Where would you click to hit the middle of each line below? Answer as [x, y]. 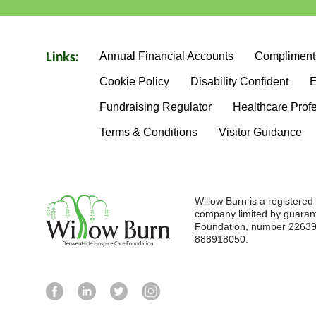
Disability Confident [239, 82]
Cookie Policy [134, 82]
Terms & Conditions [148, 133]
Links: [62, 58]
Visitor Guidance [260, 133]
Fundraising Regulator [156, 107]
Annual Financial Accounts [166, 56]
